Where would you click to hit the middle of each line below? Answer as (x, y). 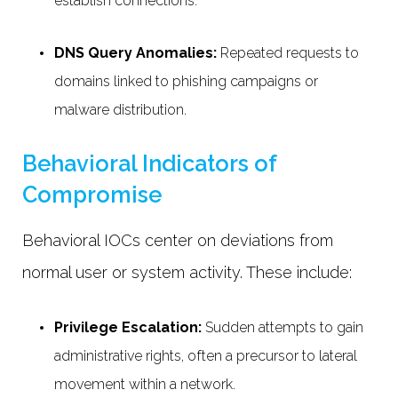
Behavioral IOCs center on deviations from (178, 241)
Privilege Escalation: (130, 327)
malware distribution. (122, 110)
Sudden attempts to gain (284, 327)
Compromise (92, 195)
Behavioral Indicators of (149, 164)
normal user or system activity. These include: (189, 273)
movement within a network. (147, 384)
